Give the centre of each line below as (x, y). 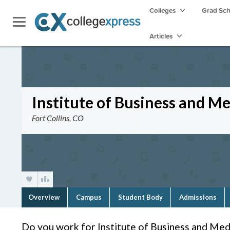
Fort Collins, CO (58, 118)
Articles (162, 36)
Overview (44, 197)
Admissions (198, 197)
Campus (89, 197)
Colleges (162, 10)
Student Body (140, 197)
